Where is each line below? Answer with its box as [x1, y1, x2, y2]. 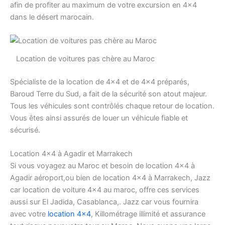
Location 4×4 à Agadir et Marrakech [10, 149, 133, 159]
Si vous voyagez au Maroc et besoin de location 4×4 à [10, 161, 195, 171]
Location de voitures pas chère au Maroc [16, 54, 155, 63]
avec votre [10, 209, 48, 219]
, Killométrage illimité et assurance [91, 209, 205, 219]
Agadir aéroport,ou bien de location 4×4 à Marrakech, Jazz [10, 173, 210, 183]
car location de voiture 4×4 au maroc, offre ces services [10, 185, 199, 195]
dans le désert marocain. [10, 12, 94, 22]
